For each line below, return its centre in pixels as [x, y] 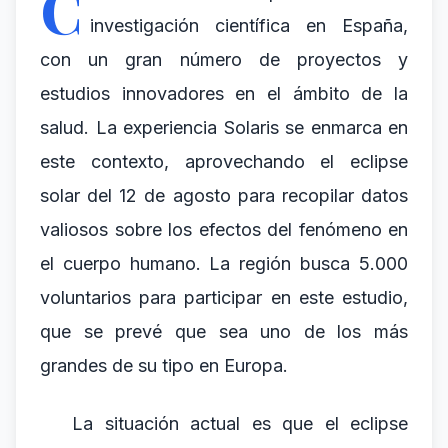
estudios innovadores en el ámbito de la [224, 93]
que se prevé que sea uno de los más [224, 331]
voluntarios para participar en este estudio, [224, 297]
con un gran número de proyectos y [224, 59]
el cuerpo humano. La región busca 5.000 [224, 263]
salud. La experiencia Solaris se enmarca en [224, 127]
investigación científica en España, [249, 25]
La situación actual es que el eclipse [240, 423]
